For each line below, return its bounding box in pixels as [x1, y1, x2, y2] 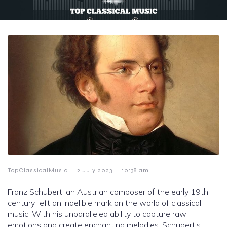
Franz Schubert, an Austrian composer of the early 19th [8, 186, 208, 197]
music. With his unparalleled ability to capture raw [8, 209, 186, 219]
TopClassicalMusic [8, 167, 68, 174]
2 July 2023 [77, 167, 112, 174]
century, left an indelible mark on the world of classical [8, 198, 201, 208]
